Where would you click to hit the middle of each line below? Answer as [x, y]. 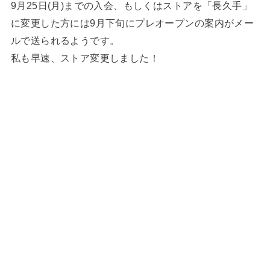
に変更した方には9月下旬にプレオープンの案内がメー [132, 23]
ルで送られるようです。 [65, 41]
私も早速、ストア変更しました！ [85, 58]
